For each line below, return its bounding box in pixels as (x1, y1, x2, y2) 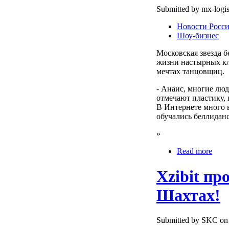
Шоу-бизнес (177, 31, 219, 40)
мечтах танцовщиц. (156, 67, 224, 76)
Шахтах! (156, 186, 220, 204)
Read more (177, 147, 212, 156)
